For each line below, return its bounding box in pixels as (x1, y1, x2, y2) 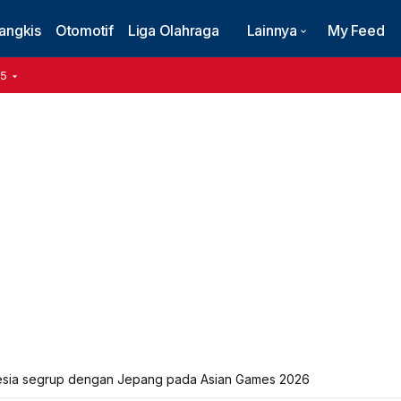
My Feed (328, 21, 385, 39)
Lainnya (246, 21, 297, 39)
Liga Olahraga (127, 21, 219, 39)
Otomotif (55, 21, 114, 39)
